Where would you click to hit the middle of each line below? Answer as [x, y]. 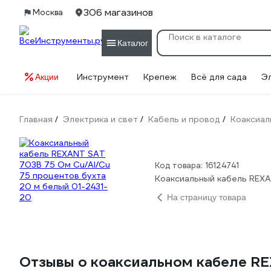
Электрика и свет [100, 119]
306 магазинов [118, 12]
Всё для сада [219, 77]
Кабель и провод [184, 119]
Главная [36, 119]
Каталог [133, 43]
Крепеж [160, 77]
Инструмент [103, 77]
